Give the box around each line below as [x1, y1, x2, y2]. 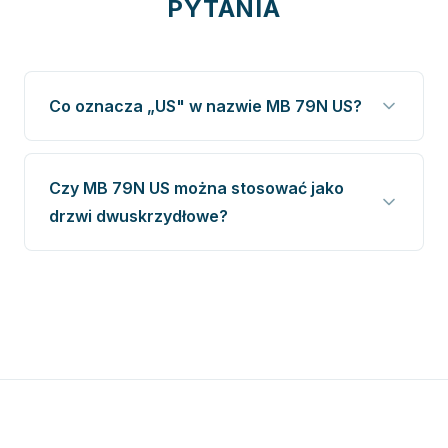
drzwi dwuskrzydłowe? [49, 206, 228, 226]
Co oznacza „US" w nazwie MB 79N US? [49, 96, 362, 116]
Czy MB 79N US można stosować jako [49, 178, 344, 198]
